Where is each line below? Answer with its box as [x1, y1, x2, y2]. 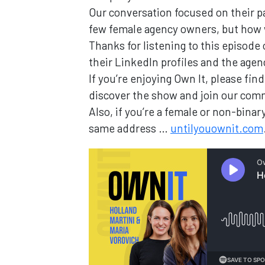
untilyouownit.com [170, 121, 263, 135]
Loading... [89, 206, 132, 219]
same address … [89, 121, 170, 135]
